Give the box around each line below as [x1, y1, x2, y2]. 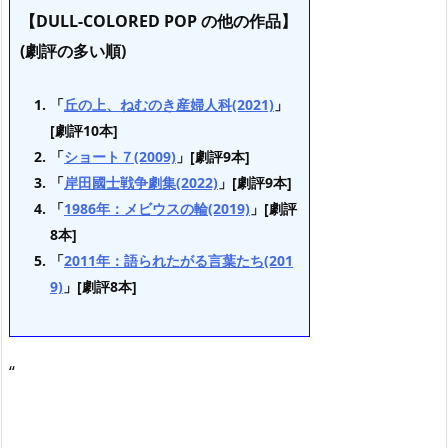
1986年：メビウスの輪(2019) [64, 198, 250, 218]
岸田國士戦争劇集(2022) [64, 172, 218, 192]
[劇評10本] [50, 120, 118, 140]
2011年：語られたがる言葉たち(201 [64, 250, 293, 270]
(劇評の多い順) [20, 40, 126, 63]
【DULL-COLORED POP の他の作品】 [20, 10, 297, 33]
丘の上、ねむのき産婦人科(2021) [64, 94, 274, 114]
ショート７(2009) [64, 146, 176, 166]
